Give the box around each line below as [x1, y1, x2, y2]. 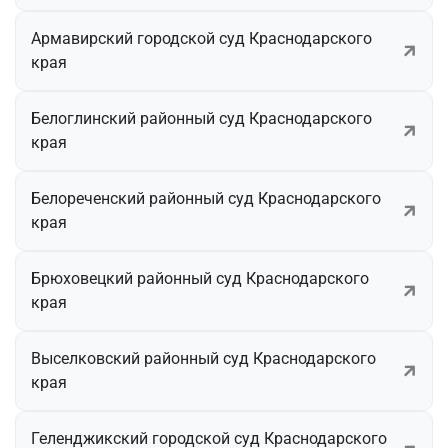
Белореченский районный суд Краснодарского [31, 188, 381, 208]
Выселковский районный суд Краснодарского [31, 348, 376, 368]
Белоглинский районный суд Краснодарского [31, 108, 372, 128]
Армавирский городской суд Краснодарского [31, 28, 372, 48]
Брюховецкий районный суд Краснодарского [31, 268, 369, 288]
